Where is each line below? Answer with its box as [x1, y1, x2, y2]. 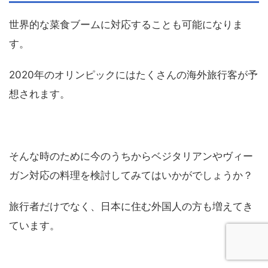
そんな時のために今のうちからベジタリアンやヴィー [9, 150, 253, 163]
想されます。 [9, 88, 70, 100]
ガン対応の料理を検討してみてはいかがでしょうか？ [9, 169, 253, 182]
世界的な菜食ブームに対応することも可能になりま [9, 19, 243, 31]
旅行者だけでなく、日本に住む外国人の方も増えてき [9, 200, 253, 213]
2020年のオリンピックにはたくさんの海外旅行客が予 [9, 69, 258, 81]
